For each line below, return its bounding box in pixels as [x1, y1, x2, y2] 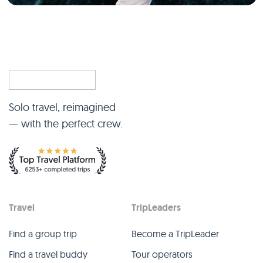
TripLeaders [131, 201, 181, 214]
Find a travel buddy [9, 248, 87, 260]
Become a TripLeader [131, 228, 219, 240]
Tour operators [131, 248, 193, 260]
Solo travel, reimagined [9, 100, 116, 114]
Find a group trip [9, 228, 77, 240]
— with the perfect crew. [9, 117, 123, 130]
